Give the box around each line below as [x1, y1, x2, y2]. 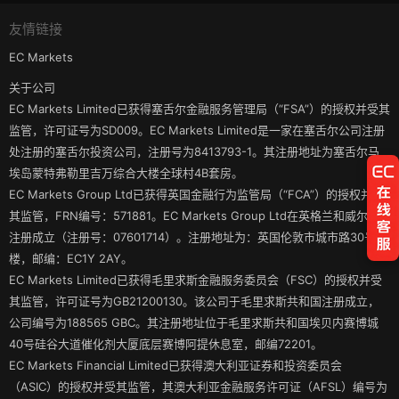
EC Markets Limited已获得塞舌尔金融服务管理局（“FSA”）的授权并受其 [9, 101, 390, 116]
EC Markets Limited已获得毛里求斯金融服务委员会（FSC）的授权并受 [9, 272, 382, 287]
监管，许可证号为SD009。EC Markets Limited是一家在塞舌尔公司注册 [9, 122, 385, 137]
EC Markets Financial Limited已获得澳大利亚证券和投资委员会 [9, 357, 342, 372]
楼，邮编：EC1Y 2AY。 [9, 250, 133, 265]
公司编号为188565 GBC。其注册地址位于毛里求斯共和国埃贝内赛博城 [9, 314, 379, 330]
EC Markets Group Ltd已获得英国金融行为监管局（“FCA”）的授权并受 [9, 186, 384, 201]
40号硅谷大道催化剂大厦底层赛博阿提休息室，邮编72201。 [9, 336, 322, 351]
